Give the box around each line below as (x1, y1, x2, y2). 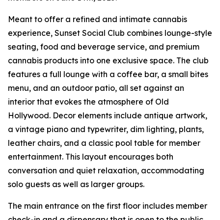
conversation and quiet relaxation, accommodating (8, 165, 204, 175)
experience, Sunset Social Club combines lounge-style (8, 28, 212, 38)
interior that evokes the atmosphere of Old (8, 97, 169, 107)
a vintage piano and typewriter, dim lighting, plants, (8, 124, 204, 134)
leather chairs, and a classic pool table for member (8, 138, 200, 148)
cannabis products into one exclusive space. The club (8, 55, 209, 65)
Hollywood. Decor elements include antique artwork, (8, 110, 207, 120)
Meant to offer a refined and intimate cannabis (8, 14, 187, 24)
